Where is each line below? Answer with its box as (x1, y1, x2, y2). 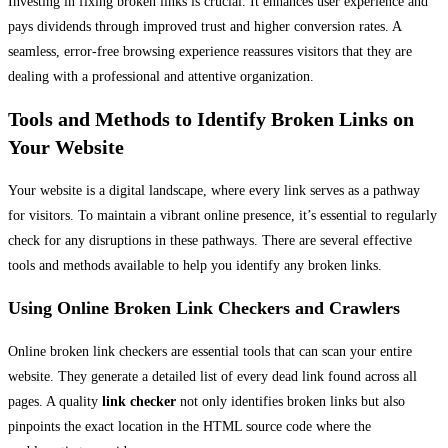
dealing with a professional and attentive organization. (8, 68, 314, 84)
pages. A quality (8, 393, 102, 409)
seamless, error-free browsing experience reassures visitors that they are (8, 43, 412, 59)
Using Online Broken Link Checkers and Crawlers (8, 297, 400, 318)
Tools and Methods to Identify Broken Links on (8, 108, 414, 131)
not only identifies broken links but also (176, 393, 405, 409)
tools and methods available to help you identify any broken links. (8, 257, 382, 273)
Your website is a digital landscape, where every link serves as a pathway (8, 182, 420, 198)
